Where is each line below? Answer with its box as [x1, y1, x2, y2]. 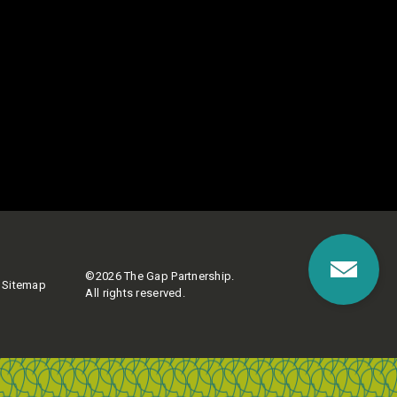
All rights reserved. [85, 286, 185, 300]
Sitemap [2, 277, 47, 292]
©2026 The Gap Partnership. [85, 269, 235, 284]
